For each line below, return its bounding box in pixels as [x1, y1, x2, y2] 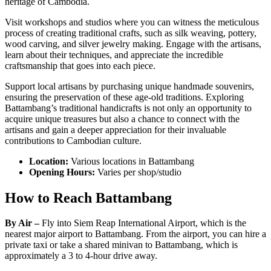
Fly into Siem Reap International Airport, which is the [42, 218, 246, 229]
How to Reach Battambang [5, 189, 172, 206]
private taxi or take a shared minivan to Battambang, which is [5, 240, 238, 250]
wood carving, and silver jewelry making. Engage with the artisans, [5, 38, 261, 49]
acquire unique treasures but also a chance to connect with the [5, 113, 240, 124]
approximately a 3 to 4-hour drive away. [5, 250, 157, 261]
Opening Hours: [29, 166, 97, 177]
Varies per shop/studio [97, 166, 181, 177]
